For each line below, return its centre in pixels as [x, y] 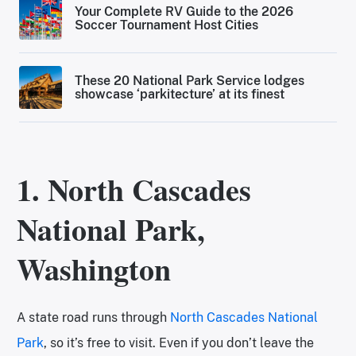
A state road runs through [93, 318]
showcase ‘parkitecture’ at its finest [180, 95]
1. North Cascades [134, 190]
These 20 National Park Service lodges [190, 81]
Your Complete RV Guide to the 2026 [184, 12]
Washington [94, 269]
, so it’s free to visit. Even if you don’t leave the [179, 343]
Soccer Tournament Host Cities [167, 25]
